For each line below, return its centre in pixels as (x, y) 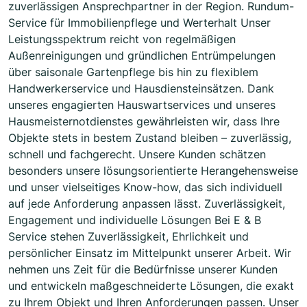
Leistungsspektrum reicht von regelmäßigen (122, 39)
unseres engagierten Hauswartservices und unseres (142, 105)
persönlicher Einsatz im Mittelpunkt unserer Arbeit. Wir (150, 253)
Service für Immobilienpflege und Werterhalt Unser (139, 23)
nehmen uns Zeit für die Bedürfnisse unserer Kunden (143, 270)
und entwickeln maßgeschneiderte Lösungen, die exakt (151, 286)
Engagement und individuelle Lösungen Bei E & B (135, 220)
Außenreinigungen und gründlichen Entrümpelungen (142, 56)
